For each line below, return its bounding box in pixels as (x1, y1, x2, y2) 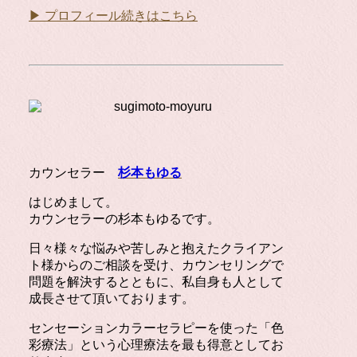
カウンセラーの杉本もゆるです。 (29, 212, 220, 226)
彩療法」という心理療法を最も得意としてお (29, 338, 284, 351)
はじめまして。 (29, 195, 118, 209)
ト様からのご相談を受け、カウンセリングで (29, 258, 284, 272)
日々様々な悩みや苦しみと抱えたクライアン (29, 241, 284, 255)
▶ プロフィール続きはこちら (29, 9, 198, 22)
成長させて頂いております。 (29, 292, 194, 305)
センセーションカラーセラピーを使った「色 (29, 321, 284, 335)
